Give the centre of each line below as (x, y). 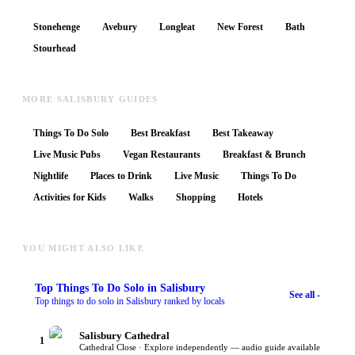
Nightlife (51, 176)
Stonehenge (57, 27)
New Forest (240, 27)
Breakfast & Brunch (264, 155)
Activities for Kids (70, 198)
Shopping (196, 198)
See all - (305, 294)
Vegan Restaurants (162, 155)
